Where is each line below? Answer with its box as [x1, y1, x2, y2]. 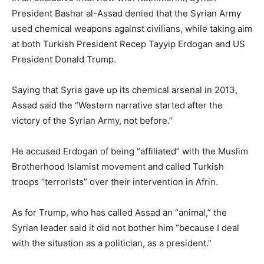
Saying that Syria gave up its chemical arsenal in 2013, [12, 84, 237, 95]
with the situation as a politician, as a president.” [12, 237, 212, 249]
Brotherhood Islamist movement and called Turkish [12, 160, 224, 172]
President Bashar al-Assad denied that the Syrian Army [12, 7, 241, 19]
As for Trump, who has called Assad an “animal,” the [12, 206, 227, 218]
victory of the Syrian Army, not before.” [12, 114, 173, 126]
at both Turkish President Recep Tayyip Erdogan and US [12, 38, 245, 49]
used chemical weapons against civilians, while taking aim [12, 22, 252, 34]
